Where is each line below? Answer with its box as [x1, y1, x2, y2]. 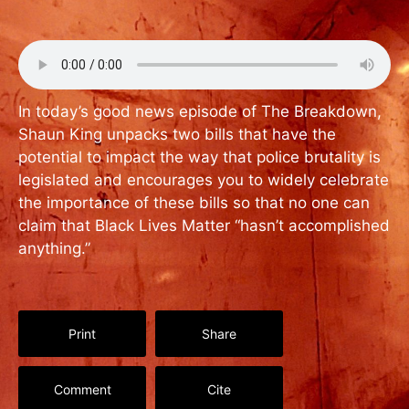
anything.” [18, 239, 90, 257]
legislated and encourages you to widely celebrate [18, 171, 389, 189]
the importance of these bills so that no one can [18, 194, 370, 212]
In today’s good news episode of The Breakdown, [18, 102, 382, 121]
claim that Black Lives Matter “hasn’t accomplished [18, 216, 390, 235]
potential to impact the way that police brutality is [18, 148, 381, 166]
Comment [53, 381, 111, 397]
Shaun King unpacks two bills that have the [18, 125, 336, 143]
